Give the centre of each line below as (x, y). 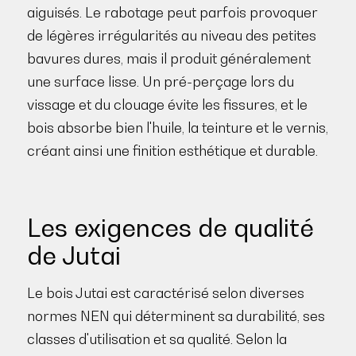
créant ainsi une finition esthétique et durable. (172, 150)
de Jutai (74, 255)
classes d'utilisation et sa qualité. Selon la (157, 339)
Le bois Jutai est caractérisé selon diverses (165, 293)
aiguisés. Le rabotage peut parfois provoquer (172, 12)
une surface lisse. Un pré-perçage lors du (160, 81)
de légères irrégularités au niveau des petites (171, 35)
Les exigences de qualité (170, 228)
